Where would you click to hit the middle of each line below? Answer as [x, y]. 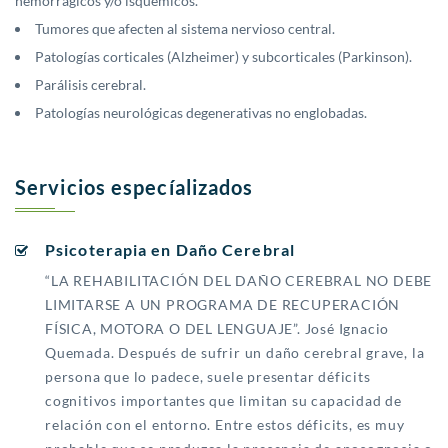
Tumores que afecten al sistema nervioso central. [185, 29]
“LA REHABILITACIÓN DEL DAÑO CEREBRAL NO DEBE [239, 281]
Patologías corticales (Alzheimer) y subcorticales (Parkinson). [223, 57]
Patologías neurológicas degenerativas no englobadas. [201, 113]
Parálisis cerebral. [90, 85]
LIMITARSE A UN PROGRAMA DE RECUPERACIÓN [223, 305]
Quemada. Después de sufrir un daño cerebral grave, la [235, 353]
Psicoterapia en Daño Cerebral [170, 250]
